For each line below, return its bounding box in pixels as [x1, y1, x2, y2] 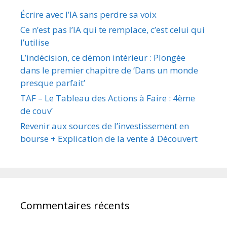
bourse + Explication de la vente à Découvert [20, 132, 198, 144]
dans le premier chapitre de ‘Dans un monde [20, 64, 198, 76]
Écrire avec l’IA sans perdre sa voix [20, 8, 157, 20]
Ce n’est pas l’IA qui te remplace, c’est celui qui [20, 23, 205, 35]
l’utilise [20, 36, 49, 48]
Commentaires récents [20, 198, 130, 212]
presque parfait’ [20, 77, 85, 89]
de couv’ [20, 104, 53, 117]
